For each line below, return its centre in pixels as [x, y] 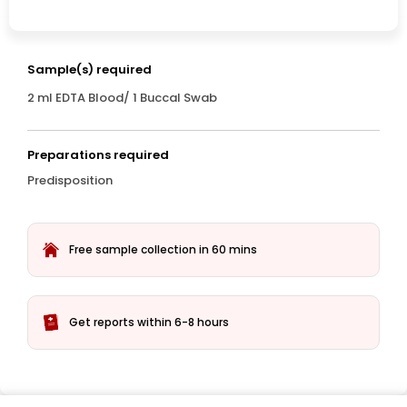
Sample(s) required [89, 69]
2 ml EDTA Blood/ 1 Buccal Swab [122, 98]
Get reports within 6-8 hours [149, 322]
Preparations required [98, 155]
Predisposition [70, 180]
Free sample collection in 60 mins [163, 249]
